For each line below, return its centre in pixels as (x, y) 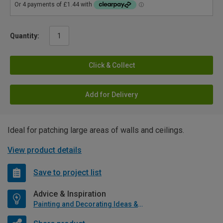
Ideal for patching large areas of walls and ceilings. (96, 130)
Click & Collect (111, 65)
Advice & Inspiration (70, 194)
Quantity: (25, 36)
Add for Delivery (111, 94)
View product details (45, 150)
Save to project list (67, 173)
